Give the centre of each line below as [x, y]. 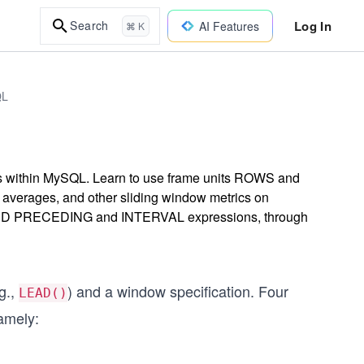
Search [89, 25]
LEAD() [43, 293]
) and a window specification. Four [178, 291]
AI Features [229, 26]
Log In [312, 26]
